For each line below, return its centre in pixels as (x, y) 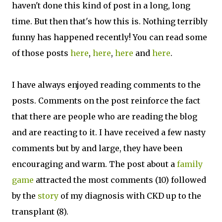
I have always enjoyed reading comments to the (106, 85)
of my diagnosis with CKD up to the (130, 196)
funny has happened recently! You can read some (110, 37)
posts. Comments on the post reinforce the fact (106, 101)
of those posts (41, 53)
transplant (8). (40, 212)
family (190, 164)
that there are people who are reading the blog (105, 116)
